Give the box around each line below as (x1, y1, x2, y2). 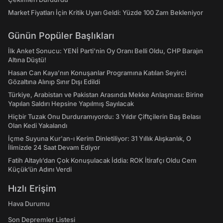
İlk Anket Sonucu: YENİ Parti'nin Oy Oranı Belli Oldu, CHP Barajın (8, 47, 203, 55)
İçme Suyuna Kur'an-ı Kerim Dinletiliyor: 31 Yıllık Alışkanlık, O (8, 134, 191, 142)
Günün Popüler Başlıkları (8, 30, 114, 41)
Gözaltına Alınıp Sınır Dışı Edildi (8, 78, 100, 86)
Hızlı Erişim (8, 183, 56, 194)
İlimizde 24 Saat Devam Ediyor (8, 143, 100, 151)
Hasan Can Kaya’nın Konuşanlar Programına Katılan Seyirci (8, 69, 186, 77)
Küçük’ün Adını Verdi (8, 165, 72, 173)
